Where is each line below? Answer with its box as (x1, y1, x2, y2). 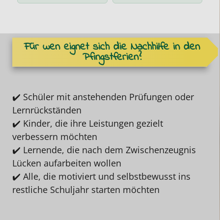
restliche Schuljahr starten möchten (12, 183, 160, 195)
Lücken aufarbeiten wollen (12, 157, 121, 169)
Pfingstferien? (82, 50, 142, 66)
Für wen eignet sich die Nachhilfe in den (24, 39, 200, 55)
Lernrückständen (12, 104, 82, 116)
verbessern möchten (12, 130, 97, 142)
